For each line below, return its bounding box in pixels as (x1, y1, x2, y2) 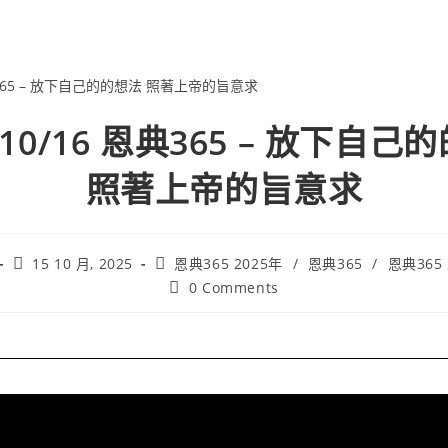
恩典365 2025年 (174, 253, 283, 273)
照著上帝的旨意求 (85, 165, 363, 212)
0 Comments (188, 277, 279, 297)
